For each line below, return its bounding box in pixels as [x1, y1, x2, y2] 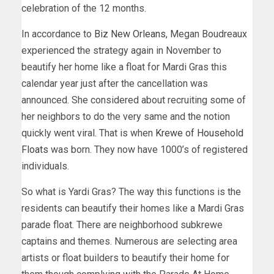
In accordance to [21, 28, 94, 40]
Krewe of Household [155, 127, 243, 139]
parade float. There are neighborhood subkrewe [21, 218, 223, 231]
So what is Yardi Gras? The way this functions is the [21, 185, 241, 198]
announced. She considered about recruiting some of [21, 94, 246, 106]
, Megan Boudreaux [166, 28, 247, 40]
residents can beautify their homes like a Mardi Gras [21, 202, 244, 214]
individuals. [21, 160, 69, 172]
